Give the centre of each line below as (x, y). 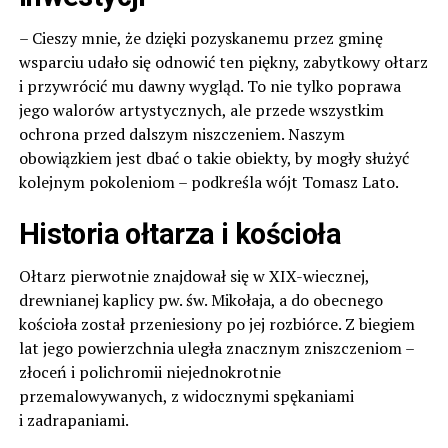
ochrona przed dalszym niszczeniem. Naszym (181, 133)
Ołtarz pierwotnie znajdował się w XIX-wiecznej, (193, 275)
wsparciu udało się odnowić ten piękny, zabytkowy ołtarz (223, 61)
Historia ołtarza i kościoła (180, 233)
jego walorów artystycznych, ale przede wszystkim (201, 109)
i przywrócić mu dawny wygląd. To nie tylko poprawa (209, 85)
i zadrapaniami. (73, 419)
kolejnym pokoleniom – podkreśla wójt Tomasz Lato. (208, 181)
